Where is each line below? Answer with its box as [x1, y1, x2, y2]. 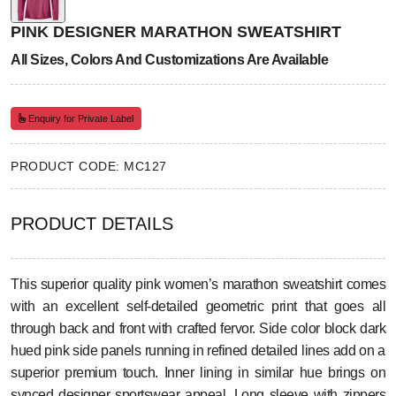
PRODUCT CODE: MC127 [11, 159, 167, 174]
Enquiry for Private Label [26, 113, 133, 125]
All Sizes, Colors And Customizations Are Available [11, 52, 328, 68]
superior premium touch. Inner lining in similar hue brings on [11, 365, 385, 381]
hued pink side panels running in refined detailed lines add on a [11, 343, 385, 359]
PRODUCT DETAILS [11, 214, 173, 234]
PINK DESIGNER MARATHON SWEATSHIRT [11, 23, 341, 42]
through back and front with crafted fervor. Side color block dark [11, 321, 385, 337]
